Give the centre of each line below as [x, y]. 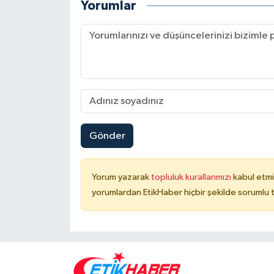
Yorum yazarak [121, 177]
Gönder [107, 136]
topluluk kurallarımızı [192, 177]
